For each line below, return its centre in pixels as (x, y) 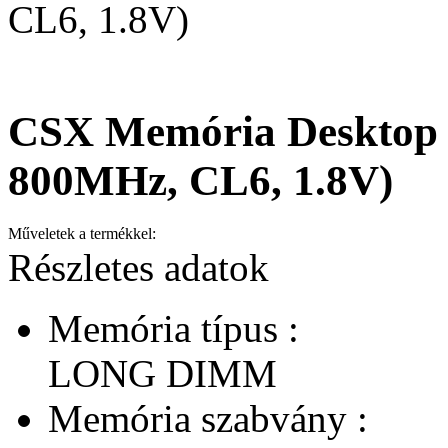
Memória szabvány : (208, 418)
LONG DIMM (162, 373)
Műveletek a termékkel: (82, 233)
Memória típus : (173, 328)
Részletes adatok (138, 267)
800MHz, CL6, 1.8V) (200, 180)
